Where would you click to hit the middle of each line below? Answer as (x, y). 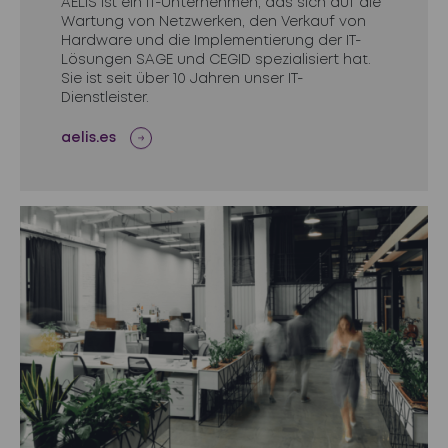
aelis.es (88, 137)
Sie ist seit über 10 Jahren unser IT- (181, 78)
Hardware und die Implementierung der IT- (210, 40)
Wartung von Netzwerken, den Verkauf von (213, 21)
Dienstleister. (104, 97)
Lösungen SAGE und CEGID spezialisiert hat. (215, 59)
